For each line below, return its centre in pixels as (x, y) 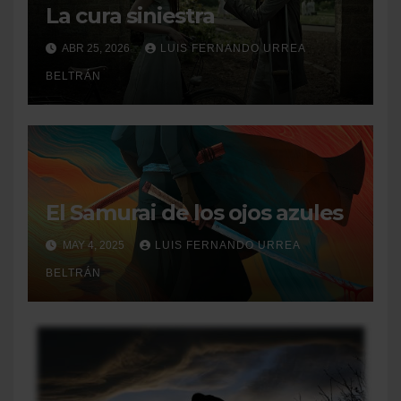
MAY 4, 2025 (94, 245)
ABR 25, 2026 (96, 48)
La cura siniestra (130, 15)
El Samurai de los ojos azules (197, 212)
